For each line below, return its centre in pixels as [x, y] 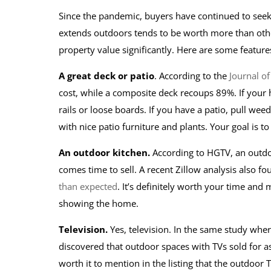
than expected [88, 186]
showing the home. [100, 203]
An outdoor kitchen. [104, 152]
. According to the [192, 76]
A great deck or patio [106, 76]
